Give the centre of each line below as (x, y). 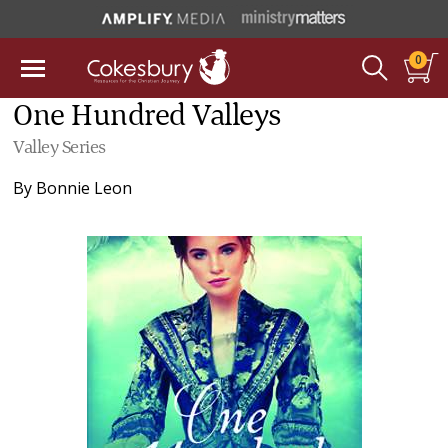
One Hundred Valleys (147, 117)
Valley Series (59, 148)
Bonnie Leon (84, 188)
